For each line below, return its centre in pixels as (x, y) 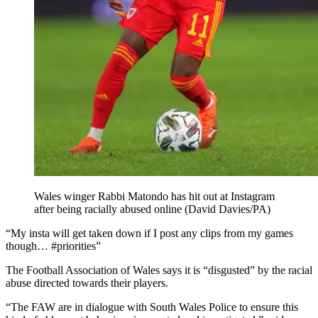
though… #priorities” (53, 246)
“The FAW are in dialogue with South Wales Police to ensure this (152, 307)
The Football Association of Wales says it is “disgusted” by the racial (159, 270)
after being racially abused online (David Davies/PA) (152, 209)
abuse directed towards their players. (87, 283)
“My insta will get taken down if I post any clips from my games (149, 234)
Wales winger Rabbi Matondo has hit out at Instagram (154, 197)
